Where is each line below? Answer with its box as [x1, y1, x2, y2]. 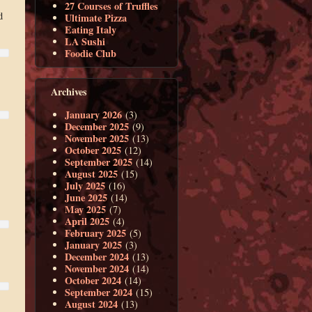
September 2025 [65, 154, 133, 169]
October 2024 [65, 272, 122, 288]
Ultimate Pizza [65, 10, 127, 26]
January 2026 [65, 107, 123, 122]
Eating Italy [65, 22, 117, 38]
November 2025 [65, 130, 130, 146]
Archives [50, 84, 87, 100]
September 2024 [65, 284, 133, 299]
